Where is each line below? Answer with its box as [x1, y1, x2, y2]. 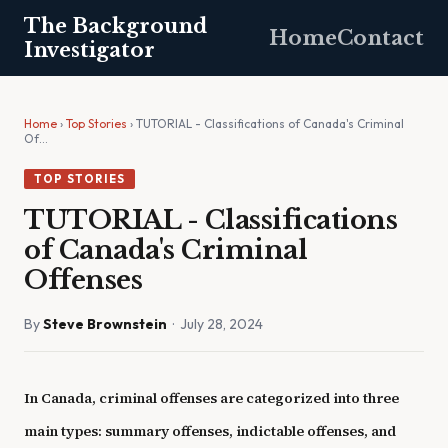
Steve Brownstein [43, 315, 167, 333]
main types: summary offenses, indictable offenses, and [24, 421, 396, 441]
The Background [24, 14, 207, 38]
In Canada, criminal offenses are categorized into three [24, 388, 399, 408]
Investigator [24, 38, 155, 62]
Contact [337, 26, 424, 50]
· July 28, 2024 [167, 315, 263, 333]
